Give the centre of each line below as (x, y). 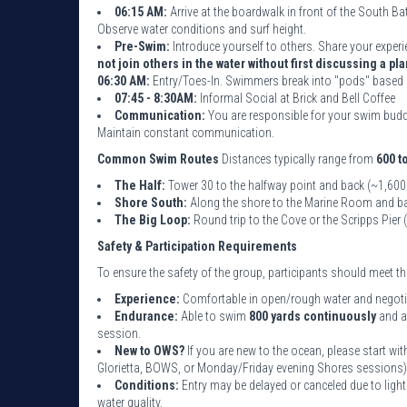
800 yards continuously (314, 316)
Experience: (149, 298)
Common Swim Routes (158, 159)
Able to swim (215, 316)
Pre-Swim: (142, 46)
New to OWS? (151, 350)
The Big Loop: (153, 219)
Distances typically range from (298, 159)
